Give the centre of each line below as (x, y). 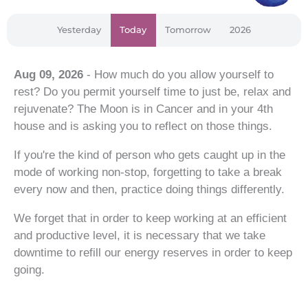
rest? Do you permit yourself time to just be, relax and (152, 91)
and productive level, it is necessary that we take (140, 235)
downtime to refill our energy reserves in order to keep (153, 252)
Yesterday (79, 30)
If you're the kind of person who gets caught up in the (150, 155)
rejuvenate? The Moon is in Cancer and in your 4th (143, 109)
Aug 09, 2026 (48, 74)
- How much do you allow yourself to (178, 74)
